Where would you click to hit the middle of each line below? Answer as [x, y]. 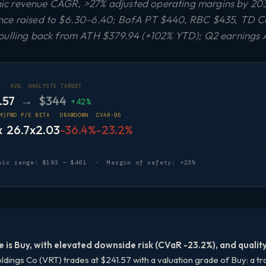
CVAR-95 [109, 115]
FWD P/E [19, 115]
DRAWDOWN [74, 115]
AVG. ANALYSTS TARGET [46, 86]
